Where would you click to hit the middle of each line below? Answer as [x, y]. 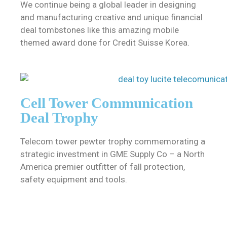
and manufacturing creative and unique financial [111, 17]
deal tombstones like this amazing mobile [100, 30]
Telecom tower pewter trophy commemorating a [113, 141]
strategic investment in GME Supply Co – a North [112, 154]
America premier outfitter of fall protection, [103, 166]
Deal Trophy [59, 117]
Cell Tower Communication [107, 103]
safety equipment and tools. [74, 179]
